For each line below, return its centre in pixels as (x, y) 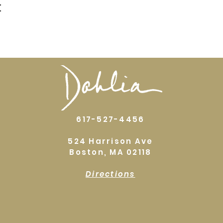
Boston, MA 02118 (111, 152)
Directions (111, 174)
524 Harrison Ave (111, 141)
